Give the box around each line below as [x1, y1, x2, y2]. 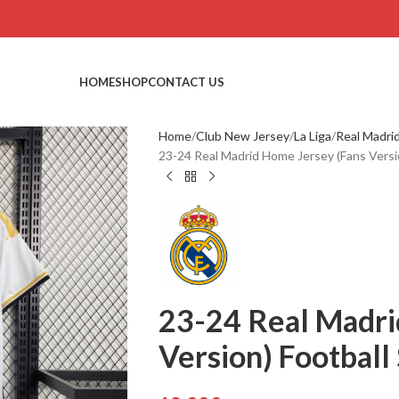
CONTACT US [148, 74, 224, 89]
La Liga [293, 128, 331, 143]
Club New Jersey [195, 128, 289, 143]
